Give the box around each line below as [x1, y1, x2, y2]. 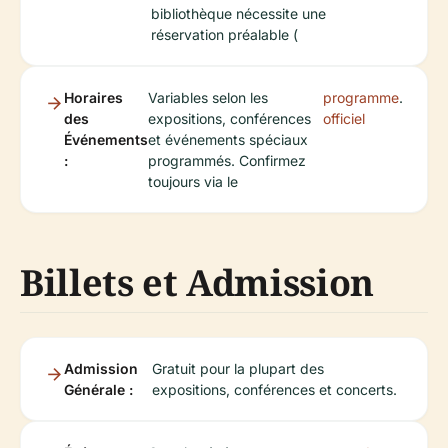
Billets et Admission [20, 258, 374, 307]
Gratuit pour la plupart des [151, 360, 324, 377]
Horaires [64, 89, 123, 106]
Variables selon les [148, 89, 268, 106]
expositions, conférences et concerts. [151, 381, 397, 398]
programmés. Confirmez [148, 152, 306, 169]
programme [323, 89, 399, 106]
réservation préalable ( [151, 26, 298, 43]
